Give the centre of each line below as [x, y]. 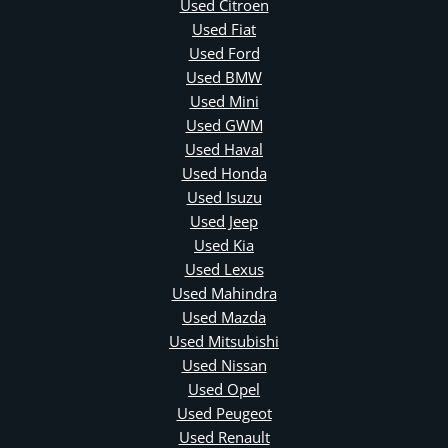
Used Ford [224, 53]
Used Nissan [224, 365]
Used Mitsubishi [224, 341]
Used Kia [224, 245]
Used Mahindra [224, 293]
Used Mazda [224, 317]
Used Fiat [224, 29]
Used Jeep [224, 221]
